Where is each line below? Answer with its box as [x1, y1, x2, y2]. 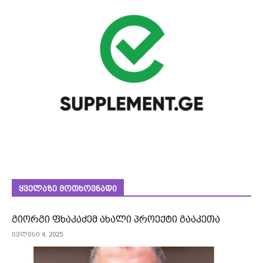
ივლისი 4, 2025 [12, 231, 63, 239]
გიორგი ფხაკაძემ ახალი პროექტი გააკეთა [12, 214, 220, 225]
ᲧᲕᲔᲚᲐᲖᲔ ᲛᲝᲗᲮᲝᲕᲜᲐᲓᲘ [19, 184, 117, 194]
